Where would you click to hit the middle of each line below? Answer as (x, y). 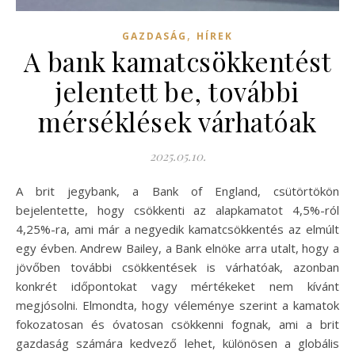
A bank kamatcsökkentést (177, 61)
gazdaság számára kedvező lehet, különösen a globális (177, 344)
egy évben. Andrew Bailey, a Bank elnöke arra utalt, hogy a (177, 248)
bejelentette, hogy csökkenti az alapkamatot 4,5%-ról (177, 210)
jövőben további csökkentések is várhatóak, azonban (177, 267)
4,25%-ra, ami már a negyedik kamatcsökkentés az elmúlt (177, 229)
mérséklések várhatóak (177, 122)
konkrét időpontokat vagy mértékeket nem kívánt (177, 286)
